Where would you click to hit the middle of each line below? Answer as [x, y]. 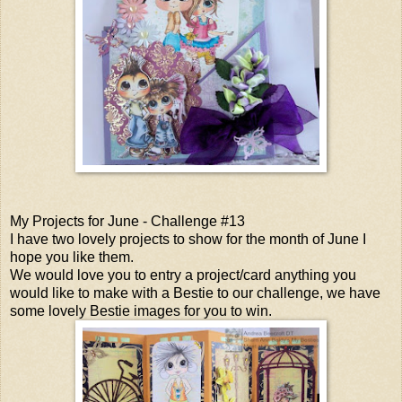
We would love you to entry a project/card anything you [183, 275]
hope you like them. [72, 257]
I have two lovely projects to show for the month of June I [188, 239]
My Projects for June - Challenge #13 [127, 221]
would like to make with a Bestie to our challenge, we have [195, 293]
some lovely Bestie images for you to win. [141, 310]
